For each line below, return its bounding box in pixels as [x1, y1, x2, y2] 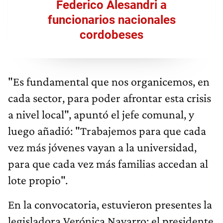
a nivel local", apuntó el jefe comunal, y [8, 108, 194, 121]
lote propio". [8, 173, 68, 187]
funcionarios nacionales [47, 13, 176, 27]
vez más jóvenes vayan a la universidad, [8, 140, 197, 154]
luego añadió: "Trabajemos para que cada [8, 124, 206, 138]
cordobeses [80, 28, 143, 42]
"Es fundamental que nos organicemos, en [8, 75, 210, 89]
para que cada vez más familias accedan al [8, 157, 208, 171]
